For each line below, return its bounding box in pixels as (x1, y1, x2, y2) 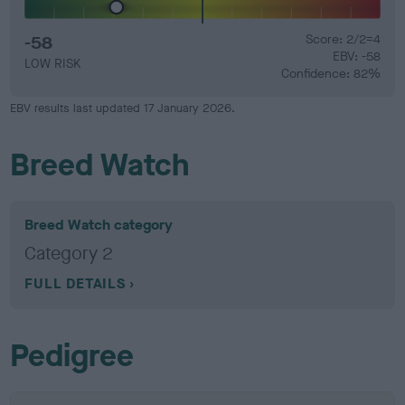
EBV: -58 (332, 48, 381, 65)
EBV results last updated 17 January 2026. (10, 100, 236, 116)
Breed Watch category (24, 215, 174, 234)
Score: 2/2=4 (305, 31, 381, 48)
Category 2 (24, 241, 114, 266)
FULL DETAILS (24, 274, 126, 293)
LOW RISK (24, 55, 81, 72)
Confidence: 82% (280, 65, 381, 82)
